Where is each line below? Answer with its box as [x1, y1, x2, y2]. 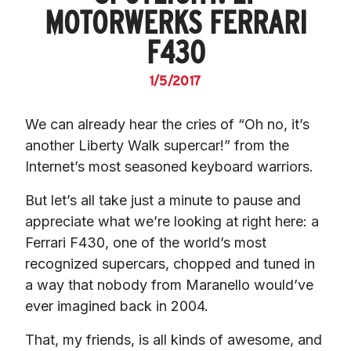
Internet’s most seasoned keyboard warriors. [25, 157, 313, 175]
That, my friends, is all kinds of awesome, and [25, 331, 322, 348]
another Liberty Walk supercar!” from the [25, 136, 289, 154]
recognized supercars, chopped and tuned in [25, 255, 315, 272]
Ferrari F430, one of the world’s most [25, 233, 266, 251]
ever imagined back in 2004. [25, 297, 208, 314]
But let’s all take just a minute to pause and [25, 191, 301, 208]
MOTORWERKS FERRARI [44, 3, 307, 42]
